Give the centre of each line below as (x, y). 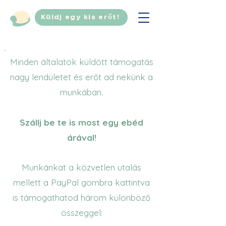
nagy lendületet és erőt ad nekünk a (81, 77)
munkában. (81, 92)
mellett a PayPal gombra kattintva (81, 182)
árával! (81, 137)
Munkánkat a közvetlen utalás (81, 167)
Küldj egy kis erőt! (80, 17)
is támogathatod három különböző (81, 197)
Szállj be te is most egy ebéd (81, 122)
